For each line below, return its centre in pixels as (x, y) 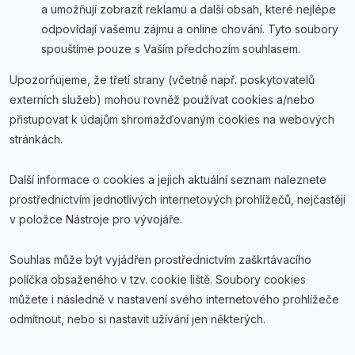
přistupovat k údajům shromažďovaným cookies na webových (172, 119)
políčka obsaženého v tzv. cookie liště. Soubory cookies (158, 279)
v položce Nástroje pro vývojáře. (96, 219)
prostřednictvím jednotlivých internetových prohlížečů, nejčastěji (177, 199)
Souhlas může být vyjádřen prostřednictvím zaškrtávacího (160, 260)
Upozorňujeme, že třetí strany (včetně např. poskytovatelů (162, 80)
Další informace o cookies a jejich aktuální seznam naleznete (168, 179)
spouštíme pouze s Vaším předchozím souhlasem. (171, 49)
